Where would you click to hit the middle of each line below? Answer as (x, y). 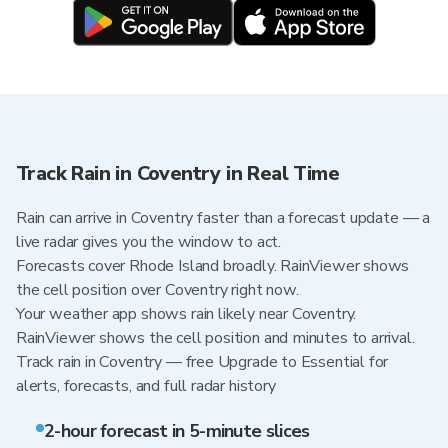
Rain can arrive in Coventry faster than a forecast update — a (223, 218)
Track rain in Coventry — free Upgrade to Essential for (202, 362)
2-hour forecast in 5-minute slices (177, 431)
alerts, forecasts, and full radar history (146, 386)
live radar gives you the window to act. (148, 242)
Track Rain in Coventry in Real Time (177, 173)
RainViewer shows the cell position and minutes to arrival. (215, 338)
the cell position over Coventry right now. (157, 290)
